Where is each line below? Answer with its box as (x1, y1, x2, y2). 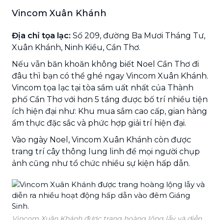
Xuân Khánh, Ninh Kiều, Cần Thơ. (12, 42, 140, 52)
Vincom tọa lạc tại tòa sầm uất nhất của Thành (12, 82, 193, 92)
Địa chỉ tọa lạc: (12, 30, 71, 40)
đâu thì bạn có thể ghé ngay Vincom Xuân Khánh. (12, 71, 208, 81)
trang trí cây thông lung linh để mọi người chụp (12, 146, 200, 156)
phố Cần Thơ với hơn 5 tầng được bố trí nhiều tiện (12, 94, 208, 104)
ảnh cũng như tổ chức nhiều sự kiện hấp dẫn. (12, 158, 190, 168)
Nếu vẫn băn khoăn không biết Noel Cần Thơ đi (12, 59, 199, 69)
